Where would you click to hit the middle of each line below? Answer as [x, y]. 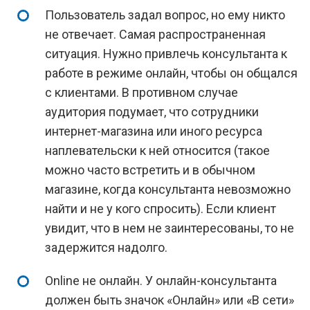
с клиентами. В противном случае [142, 92]
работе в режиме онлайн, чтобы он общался [171, 73]
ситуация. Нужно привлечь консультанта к [166, 54]
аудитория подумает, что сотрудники [152, 112]
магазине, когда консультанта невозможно [168, 189]
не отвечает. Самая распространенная [155, 34]
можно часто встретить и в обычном [150, 170]
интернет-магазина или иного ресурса [154, 131]
